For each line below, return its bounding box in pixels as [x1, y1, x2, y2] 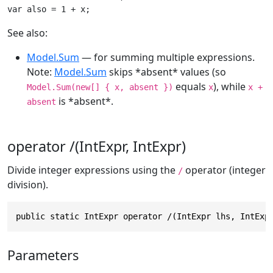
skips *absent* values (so [107, 65, 226, 79]
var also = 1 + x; [7, 4, 90, 15]
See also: [7, 26, 48, 40]
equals [173, 80, 208, 94]
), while [213, 80, 248, 94]
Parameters [7, 246, 79, 264]
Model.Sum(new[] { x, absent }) [27, 82, 173, 93]
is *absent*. [56, 94, 113, 108]
